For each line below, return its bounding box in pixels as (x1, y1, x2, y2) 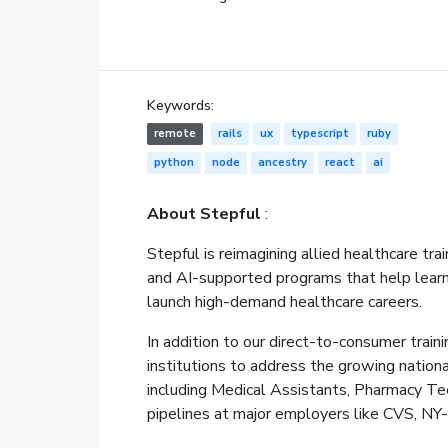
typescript (290, 126, 349, 142)
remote (153, 126, 196, 142)
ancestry (257, 155, 307, 171)
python (153, 155, 194, 171)
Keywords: (146, 96, 214, 116)
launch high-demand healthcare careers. (146, 291, 422, 314)
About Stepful (146, 203, 261, 226)
